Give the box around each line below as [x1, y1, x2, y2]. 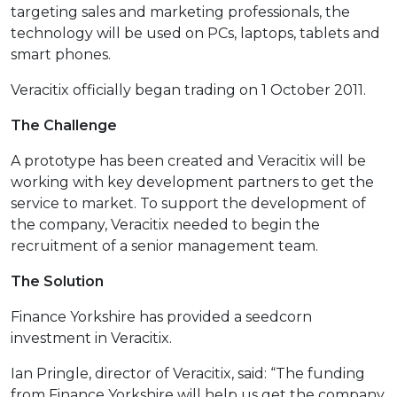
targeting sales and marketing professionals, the [11, 3, 350, 20]
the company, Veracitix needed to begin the [11, 215, 320, 233]
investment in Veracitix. [11, 329, 172, 346]
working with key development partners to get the [11, 173, 374, 191]
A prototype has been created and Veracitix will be [11, 152, 366, 169]
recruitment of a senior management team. [11, 237, 318, 254]
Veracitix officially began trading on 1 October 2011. [11, 81, 366, 98]
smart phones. [11, 45, 111, 63]
